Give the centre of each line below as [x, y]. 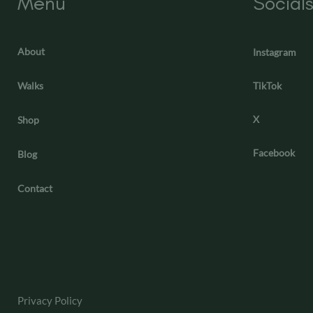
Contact [35, 189]
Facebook [274, 153]
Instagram [274, 52]
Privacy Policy [50, 301]
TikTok [267, 86]
